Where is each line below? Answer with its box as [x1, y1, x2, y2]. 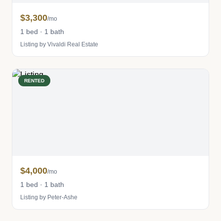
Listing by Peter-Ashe [20, 194, 77, 201]
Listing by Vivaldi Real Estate [20, 41, 98, 48]
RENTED [24, 78, 44, 83]
